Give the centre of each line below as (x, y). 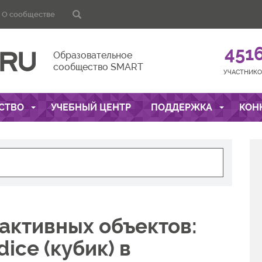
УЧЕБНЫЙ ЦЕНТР (91, 107)
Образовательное (93, 55)
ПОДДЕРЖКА (182, 107)
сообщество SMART (99, 67)
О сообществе (28, 14)
